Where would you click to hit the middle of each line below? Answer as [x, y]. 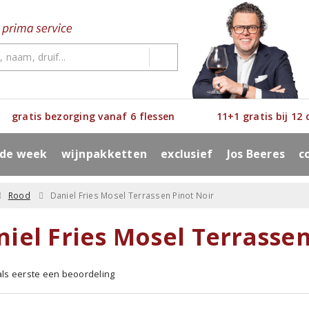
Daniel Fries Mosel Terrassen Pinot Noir [132, 196]
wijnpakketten [104, 154]
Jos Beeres [256, 154]
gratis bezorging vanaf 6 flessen [93, 116]
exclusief [187, 154]
